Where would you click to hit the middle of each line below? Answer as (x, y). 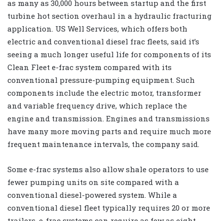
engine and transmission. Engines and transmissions (109, 119)
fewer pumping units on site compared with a (93, 182)
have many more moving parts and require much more (109, 131)
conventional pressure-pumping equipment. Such (101, 80)
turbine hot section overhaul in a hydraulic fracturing (110, 16)
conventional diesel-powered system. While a (92, 195)
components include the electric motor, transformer (104, 93)
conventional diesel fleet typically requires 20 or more (109, 208)
